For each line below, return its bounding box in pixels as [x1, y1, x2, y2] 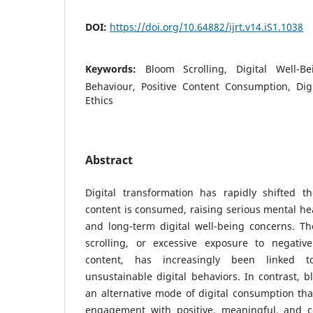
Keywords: [85, 61, 145, 75]
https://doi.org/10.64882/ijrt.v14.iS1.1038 [110, 20, 303, 34]
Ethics [85, 93, 113, 107]
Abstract [85, 152, 133, 168]
